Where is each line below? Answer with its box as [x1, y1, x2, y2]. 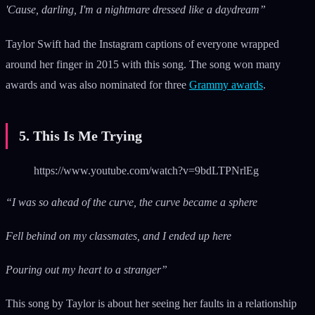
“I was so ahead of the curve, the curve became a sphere [6, 195, 257, 208]
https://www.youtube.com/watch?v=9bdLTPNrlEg [34, 164, 259, 176]
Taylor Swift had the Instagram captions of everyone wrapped [6, 37, 279, 50]
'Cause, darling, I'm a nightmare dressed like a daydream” [6, 4, 266, 16]
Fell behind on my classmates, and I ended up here [6, 229, 231, 242]
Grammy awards [189, 78, 263, 91]
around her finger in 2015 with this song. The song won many [6, 58, 281, 70]
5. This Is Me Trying [19, 127, 142, 143]
